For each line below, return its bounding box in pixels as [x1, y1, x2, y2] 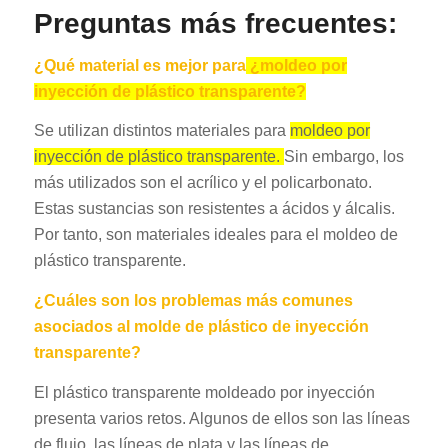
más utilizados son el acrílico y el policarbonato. [33, 174, 372, 192]
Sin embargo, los [283, 148, 404, 166]
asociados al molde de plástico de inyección [33, 317, 369, 335]
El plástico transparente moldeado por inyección [33, 383, 375, 401]
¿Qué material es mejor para [33, 56, 246, 74]
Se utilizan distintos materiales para [33, 122, 290, 140]
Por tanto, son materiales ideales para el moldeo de [33, 226, 398, 244]
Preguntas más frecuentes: [33, 8, 397, 40]
